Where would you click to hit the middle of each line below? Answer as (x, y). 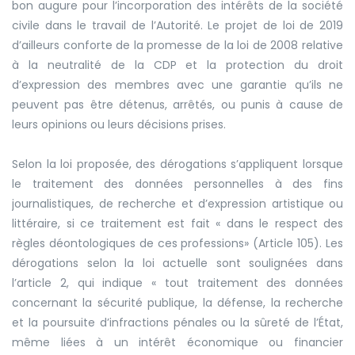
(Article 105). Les (296, 243)
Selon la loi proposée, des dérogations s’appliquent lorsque (177, 164)
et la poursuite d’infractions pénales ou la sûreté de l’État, (177, 322)
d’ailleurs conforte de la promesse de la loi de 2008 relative (177, 45)
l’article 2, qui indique (82, 282)
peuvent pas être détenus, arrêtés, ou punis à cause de (177, 104)
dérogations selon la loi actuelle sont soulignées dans (177, 263)
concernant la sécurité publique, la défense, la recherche (177, 302)
